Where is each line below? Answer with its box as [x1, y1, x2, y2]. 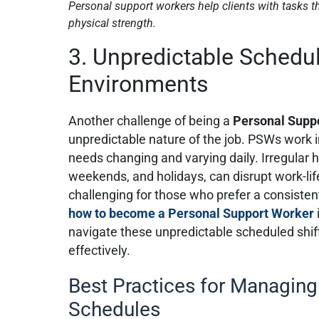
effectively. [68, 243, 131, 258]
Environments [68, 70, 209, 98]
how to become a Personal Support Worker [68, 206, 315, 221]
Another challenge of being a [68, 113, 234, 128]
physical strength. [68, 16, 157, 30]
